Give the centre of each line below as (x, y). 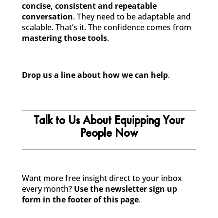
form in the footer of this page (80, 200)
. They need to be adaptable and (132, 17)
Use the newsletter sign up (125, 189)
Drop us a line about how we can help (95, 75)
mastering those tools (64, 38)
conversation (47, 17)
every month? (48, 189)
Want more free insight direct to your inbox (102, 178)
